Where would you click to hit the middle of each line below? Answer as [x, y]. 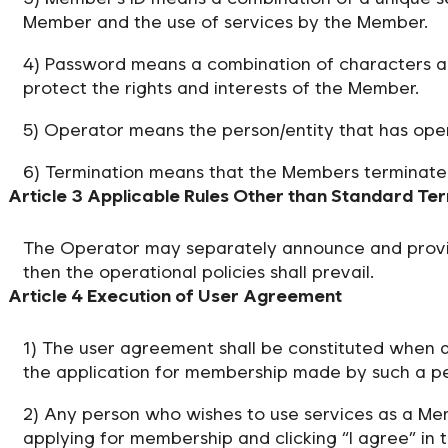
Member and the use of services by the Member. [225, 21]
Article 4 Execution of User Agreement [175, 295]
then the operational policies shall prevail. [198, 271]
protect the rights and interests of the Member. [221, 87]
